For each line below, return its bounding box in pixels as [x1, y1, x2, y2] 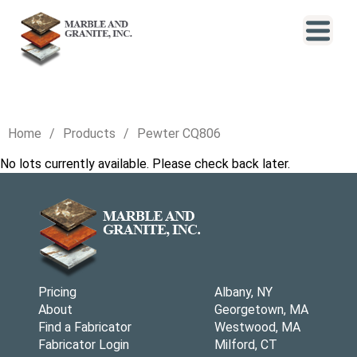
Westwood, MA [214, 320, 300, 335]
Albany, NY [214, 284, 273, 300]
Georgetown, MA [214, 302, 308, 317]
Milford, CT [214, 337, 277, 352]
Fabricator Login [38, 337, 129, 352]
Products [63, 126, 116, 141]
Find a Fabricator [38, 320, 131, 335]
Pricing [38, 284, 76, 300]
